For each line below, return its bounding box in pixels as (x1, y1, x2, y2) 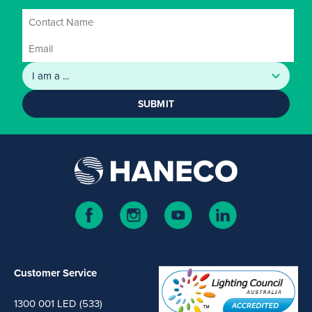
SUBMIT (137, 97, 175, 111)
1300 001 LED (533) (14, 296, 102, 311)
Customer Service (14, 265, 97, 281)
